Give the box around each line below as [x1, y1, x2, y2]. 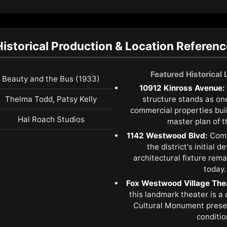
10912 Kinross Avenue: [139, 83, 225, 93]
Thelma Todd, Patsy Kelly [5, 94, 97, 104]
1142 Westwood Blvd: [126, 131, 208, 141]
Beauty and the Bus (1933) [2, 74, 100, 84]
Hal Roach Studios [17, 115, 85, 125]
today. [203, 164, 226, 174]
